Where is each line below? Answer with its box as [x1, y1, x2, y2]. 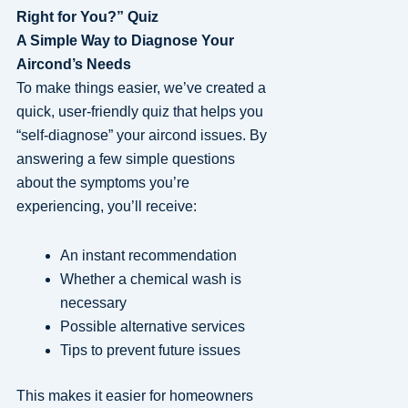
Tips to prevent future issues [59, 342, 240, 358]
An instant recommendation [59, 247, 237, 263]
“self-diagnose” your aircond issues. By [15, 127, 267, 143]
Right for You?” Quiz [15, 8, 158, 25]
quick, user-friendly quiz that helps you [15, 103, 263, 119]
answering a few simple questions [15, 150, 235, 167]
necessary [59, 294, 127, 311]
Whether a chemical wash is [59, 270, 241, 287]
